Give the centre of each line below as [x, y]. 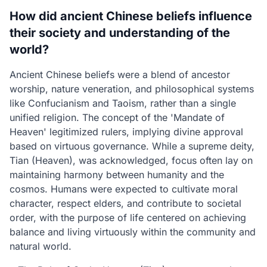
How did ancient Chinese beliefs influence [131, 16]
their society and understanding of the [120, 33]
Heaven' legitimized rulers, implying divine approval [126, 132]
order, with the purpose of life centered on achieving [128, 218]
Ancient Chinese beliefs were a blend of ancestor [120, 74]
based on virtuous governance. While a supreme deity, [132, 146]
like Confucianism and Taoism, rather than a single [123, 103]
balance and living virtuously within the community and [133, 232]
